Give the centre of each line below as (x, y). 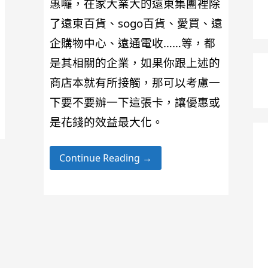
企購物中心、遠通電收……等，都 (132, 42)
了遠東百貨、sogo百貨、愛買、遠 (136, 23)
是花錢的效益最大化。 (106, 121)
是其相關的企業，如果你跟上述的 (135, 62)
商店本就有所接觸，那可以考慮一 (135, 82)
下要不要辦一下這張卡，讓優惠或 (135, 102)
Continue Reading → (105, 158)
